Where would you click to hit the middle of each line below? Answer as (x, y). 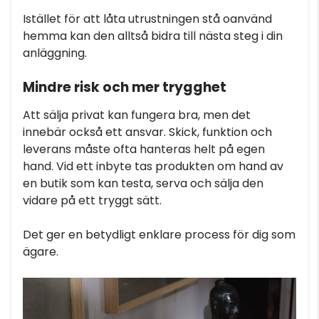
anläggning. (55, 53)
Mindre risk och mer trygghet (125, 87)
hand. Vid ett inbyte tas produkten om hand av (153, 166)
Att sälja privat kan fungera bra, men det (137, 115)
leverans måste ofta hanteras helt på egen (144, 149)
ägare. (41, 252)
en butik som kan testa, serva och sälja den (143, 183)
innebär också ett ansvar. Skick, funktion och (147, 132)
